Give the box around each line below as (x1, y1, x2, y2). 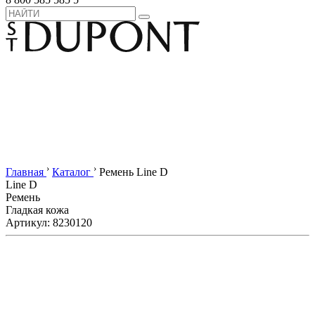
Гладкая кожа (6, 204, 69, 217)
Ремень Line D (99, 166, 168, 179)
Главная (6, 166, 44, 179)
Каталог (52, 166, 91, 179)
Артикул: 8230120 (6, 217, 92, 229)
